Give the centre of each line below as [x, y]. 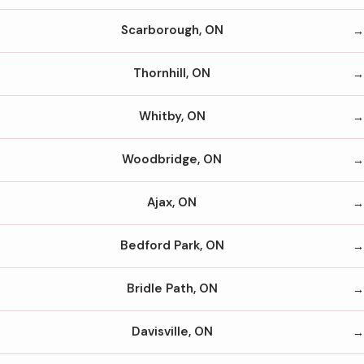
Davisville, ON [172, 332]
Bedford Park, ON [172, 246]
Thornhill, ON [172, 74]
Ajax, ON [172, 203]
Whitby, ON [172, 117]
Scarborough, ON [172, 30]
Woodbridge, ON [172, 160]
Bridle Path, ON [172, 289]
